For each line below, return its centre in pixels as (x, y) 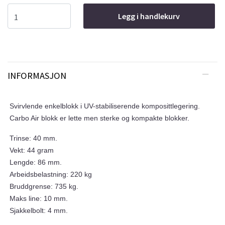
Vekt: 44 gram (32, 150)
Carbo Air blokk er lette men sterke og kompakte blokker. (99, 118)
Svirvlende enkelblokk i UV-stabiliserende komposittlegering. (105, 106)
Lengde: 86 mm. (36, 162)
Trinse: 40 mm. (33, 138)
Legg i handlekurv (149, 16)
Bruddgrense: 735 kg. (44, 187)
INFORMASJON (37, 76)
